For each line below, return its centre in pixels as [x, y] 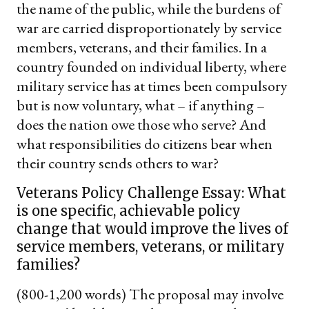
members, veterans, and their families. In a [142, 48]
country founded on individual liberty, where [151, 67]
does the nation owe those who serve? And [141, 125]
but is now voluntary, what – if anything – [141, 106]
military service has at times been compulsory [152, 86]
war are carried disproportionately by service [149, 28]
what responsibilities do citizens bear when [144, 144]
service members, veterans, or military [151, 247]
